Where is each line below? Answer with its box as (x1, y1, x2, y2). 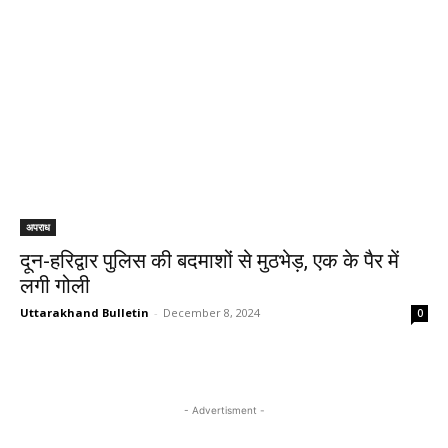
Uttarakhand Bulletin (20, 305, 149, 320)
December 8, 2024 (163, 305, 260, 320)
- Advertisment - (183, 404, 265, 416)
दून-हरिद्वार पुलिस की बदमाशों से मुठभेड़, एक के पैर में (20, 249, 399, 273)
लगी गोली (20, 274, 90, 298)
